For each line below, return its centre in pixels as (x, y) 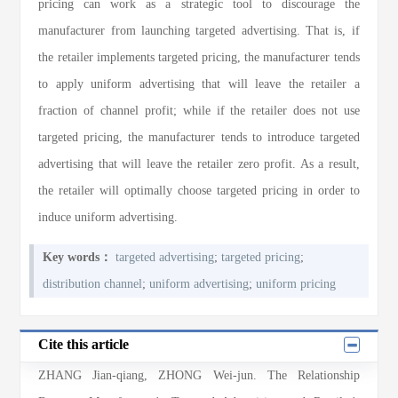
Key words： (78, 257)
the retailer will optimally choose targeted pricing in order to (199, 191)
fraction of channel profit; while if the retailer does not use (199, 111)
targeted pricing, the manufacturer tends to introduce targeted (199, 137)
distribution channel (93, 284)
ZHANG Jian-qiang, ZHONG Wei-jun (146, 375)
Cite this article (84, 344)
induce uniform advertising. (108, 217)
